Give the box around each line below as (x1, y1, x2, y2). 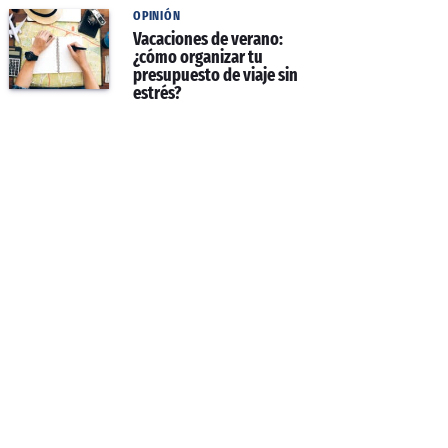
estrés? (133, 82, 184, 104)
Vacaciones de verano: (133, 28, 283, 50)
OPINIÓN (133, 8, 181, 23)
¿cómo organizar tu (133, 46, 263, 68)
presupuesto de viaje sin (133, 64, 298, 86)
